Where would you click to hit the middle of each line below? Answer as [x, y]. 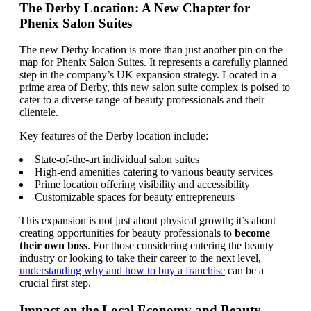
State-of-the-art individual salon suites [117, 160]
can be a [244, 271]
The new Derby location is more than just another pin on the [151, 50]
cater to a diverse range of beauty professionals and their [142, 100]
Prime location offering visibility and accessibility [142, 185]
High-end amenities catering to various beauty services [154, 172]
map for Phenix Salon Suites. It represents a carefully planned [154, 62]
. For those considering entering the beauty [180, 246]
